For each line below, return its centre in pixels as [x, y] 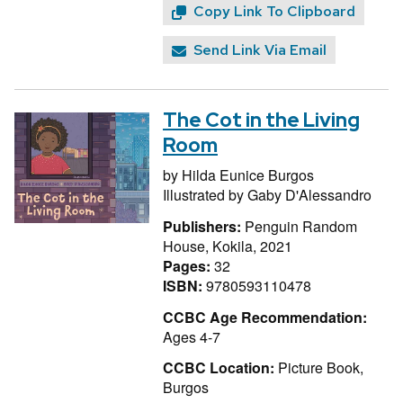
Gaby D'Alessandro [309, 195]
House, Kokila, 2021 [228, 246]
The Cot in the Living [261, 121]
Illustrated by [205, 195]
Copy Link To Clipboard [274, 12]
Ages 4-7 [192, 336]
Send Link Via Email [260, 50]
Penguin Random [301, 226]
